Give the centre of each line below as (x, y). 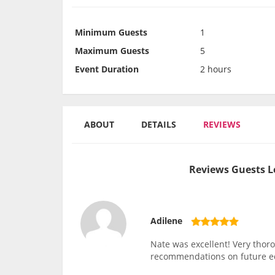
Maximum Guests (112, 51)
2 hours (216, 69)
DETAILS (159, 125)
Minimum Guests (111, 33)
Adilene (167, 221)
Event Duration (107, 69)
